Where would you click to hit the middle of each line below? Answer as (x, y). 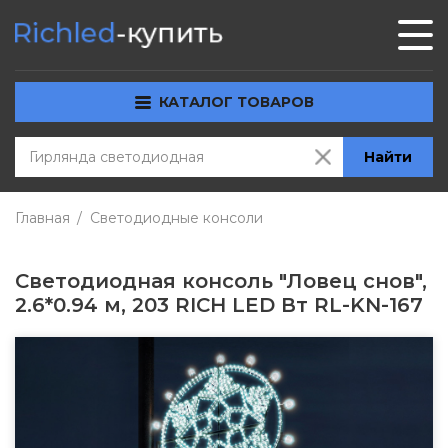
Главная (42, 218)
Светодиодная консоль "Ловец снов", (221, 281)
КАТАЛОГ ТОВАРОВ (236, 102)
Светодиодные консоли (176, 218)
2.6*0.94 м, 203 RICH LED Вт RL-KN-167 (219, 305)
